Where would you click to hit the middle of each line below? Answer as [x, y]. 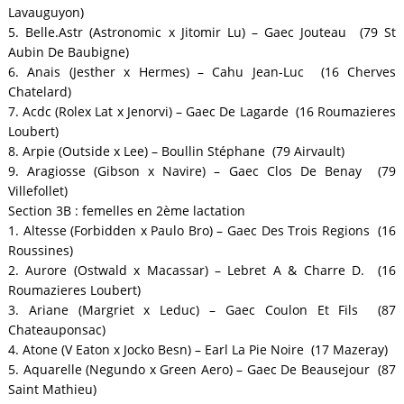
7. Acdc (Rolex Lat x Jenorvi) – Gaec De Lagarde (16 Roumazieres [202, 112]
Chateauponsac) [56, 330]
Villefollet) [37, 191]
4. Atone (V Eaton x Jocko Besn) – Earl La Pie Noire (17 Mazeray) [197, 350]
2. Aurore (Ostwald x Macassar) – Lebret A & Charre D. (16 [202, 271]
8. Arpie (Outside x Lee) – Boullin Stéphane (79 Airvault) [176, 151]
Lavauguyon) [46, 13]
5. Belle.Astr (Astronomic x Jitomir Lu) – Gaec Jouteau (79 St [202, 32]
